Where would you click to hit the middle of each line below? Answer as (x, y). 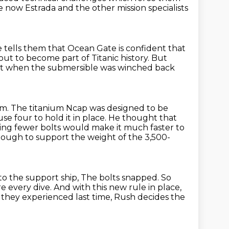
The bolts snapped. (121, 178)
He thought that (143, 118)
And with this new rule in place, (118, 187)
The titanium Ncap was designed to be (89, 108)
